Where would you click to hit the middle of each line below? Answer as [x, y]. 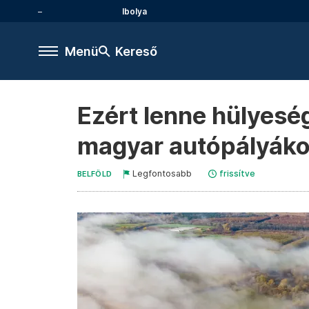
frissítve [238, 173]
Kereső [136, 51]
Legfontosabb [162, 173]
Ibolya [134, 11]
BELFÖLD [95, 174]
